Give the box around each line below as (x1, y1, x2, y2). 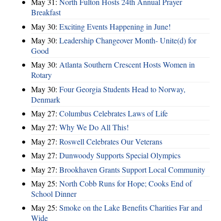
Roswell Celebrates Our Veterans (59, 136, 162, 147)
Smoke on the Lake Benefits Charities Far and (59, 202, 202, 213)
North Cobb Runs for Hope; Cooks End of (59, 178, 192, 188)
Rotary (31, 70, 52, 80)
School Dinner (31, 188, 76, 199)
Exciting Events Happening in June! (59, 21, 171, 32)
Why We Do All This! (59, 122, 129, 133)
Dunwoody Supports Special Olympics (59, 150, 181, 161)
